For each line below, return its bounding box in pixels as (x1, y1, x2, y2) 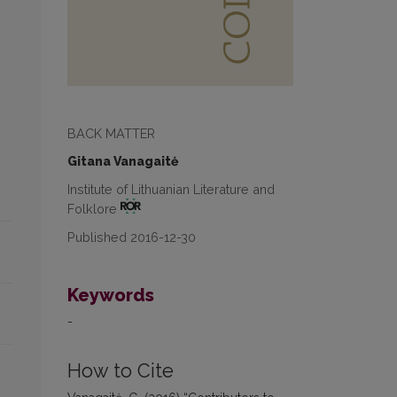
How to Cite (67, 359, 174, 382)
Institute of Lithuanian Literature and (67, 182, 275, 197)
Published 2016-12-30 (67, 229, 196, 245)
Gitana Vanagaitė (67, 154, 178, 168)
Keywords (67, 284, 154, 306)
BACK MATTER (67, 126, 155, 141)
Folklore (67, 200, 121, 216)
